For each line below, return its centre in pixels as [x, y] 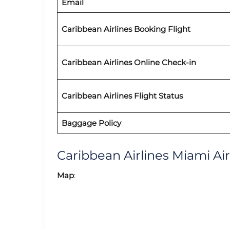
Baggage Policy [91, 123]
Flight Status [157, 95]
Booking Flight [161, 29]
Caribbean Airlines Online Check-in [129, 62]
